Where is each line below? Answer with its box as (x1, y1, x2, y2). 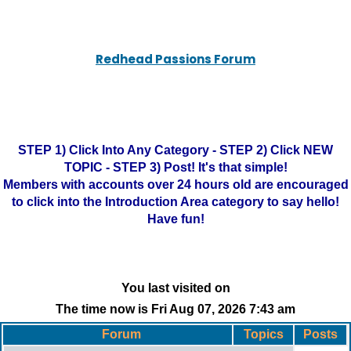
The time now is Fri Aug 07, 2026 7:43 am (56, 302, 295, 316)
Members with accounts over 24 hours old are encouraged (2, 178, 349, 191)
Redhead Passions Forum (96, 51, 255, 67)
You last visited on (121, 281, 230, 295)
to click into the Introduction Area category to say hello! (12, 195, 339, 208)
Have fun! (147, 212, 204, 226)
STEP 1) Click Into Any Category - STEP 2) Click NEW (18, 143, 333, 157)
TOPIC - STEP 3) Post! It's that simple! (63, 161, 288, 174)
